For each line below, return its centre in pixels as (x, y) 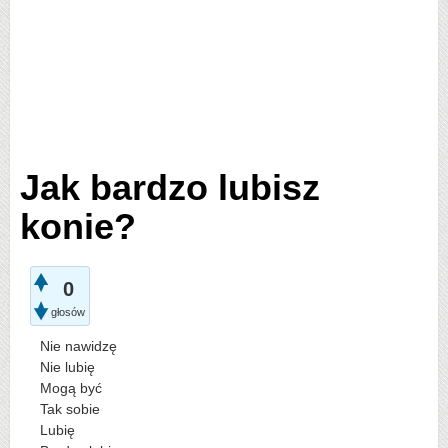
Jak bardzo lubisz (170, 187)
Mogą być (71, 388)
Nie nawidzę (78, 346)
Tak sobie (70, 409)
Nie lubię (67, 367)
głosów (68, 312)
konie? (78, 226)
